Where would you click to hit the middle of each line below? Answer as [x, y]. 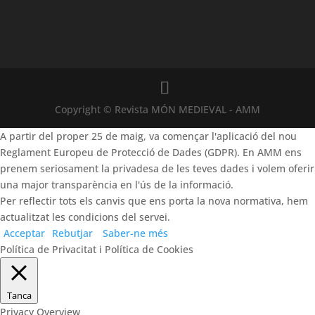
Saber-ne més [135, 233]
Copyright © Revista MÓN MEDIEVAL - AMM [157, 109]
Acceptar [24, 233]
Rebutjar [72, 233]
